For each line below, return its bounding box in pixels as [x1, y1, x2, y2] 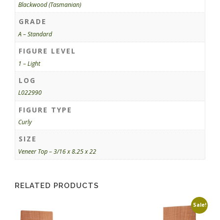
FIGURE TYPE [19, 105, 72, 114]
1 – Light [18, 59, 41, 68]
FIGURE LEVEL [19, 46, 76, 56]
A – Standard [18, 30, 53, 39]
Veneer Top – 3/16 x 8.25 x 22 [18, 147, 97, 156]
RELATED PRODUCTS [15, 181, 99, 190]
